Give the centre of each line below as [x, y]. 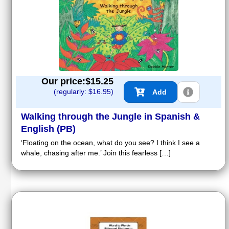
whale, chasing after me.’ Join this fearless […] [96, 153]
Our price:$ [66, 81]
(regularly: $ [73, 91]
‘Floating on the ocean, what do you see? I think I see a [110, 142]
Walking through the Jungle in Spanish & [110, 116]
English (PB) [48, 129]
